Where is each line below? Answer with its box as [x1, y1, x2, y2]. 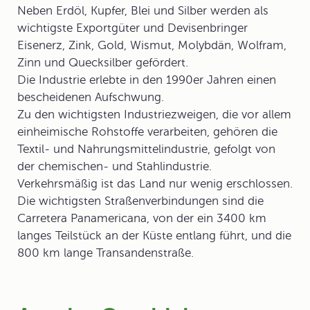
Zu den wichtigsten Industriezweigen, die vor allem [17, 108, 291, 121]
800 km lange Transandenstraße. [17, 246, 194, 259]
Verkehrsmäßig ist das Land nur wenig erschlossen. [17, 177, 293, 190]
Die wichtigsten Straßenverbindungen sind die [17, 194, 264, 208]
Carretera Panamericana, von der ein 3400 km [17, 212, 266, 225]
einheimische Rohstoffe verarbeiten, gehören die [17, 125, 277, 138]
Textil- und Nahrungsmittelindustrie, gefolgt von [17, 143, 275, 156]
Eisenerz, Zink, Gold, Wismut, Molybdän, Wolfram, [17, 39, 286, 52]
